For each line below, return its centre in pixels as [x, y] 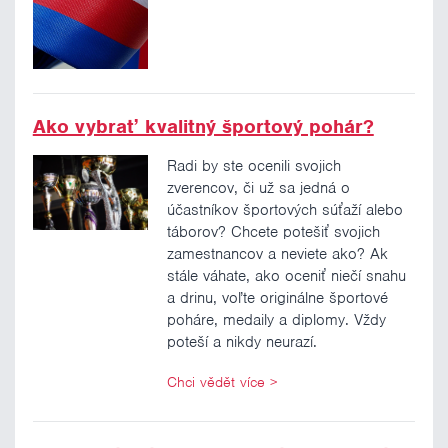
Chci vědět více [215, 381]
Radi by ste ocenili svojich [253, 165]
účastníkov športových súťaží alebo [284, 209]
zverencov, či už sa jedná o [258, 187]
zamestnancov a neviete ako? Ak [277, 253]
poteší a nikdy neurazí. [241, 341]
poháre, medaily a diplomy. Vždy [276, 319]
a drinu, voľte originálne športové [277, 297]
